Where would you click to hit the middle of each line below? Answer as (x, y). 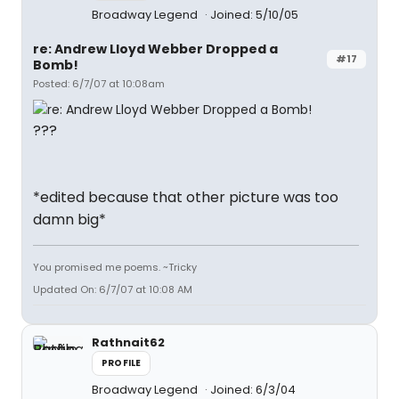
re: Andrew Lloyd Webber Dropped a (155, 49)
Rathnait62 (128, 343)
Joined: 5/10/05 (254, 15)
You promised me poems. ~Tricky (115, 268)
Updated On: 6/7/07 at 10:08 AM (113, 290)
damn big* (69, 220)
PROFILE (122, 363)
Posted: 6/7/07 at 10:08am (99, 84)
